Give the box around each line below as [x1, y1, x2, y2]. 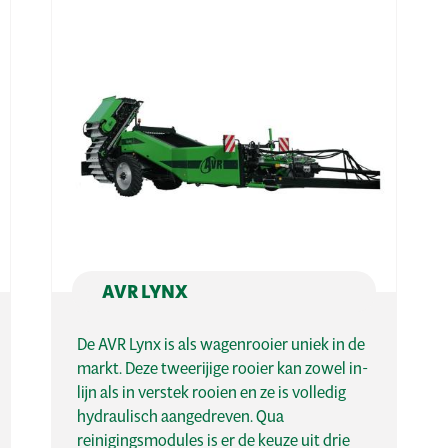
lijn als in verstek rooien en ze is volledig [77, 381, 347, 403]
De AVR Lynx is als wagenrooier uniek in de [77, 333, 366, 355]
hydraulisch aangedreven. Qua [77, 405, 285, 427]
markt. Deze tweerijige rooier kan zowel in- [77, 357, 369, 379]
